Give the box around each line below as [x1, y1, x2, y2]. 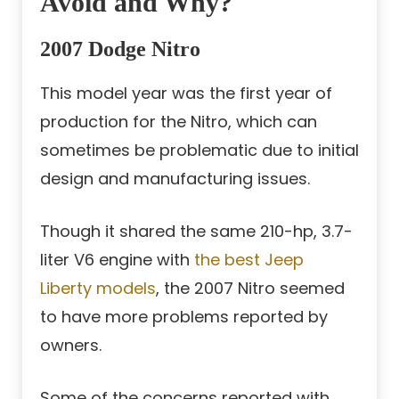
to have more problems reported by [40, 305, 328, 329]
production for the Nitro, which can [40, 110, 317, 134]
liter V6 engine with [40, 248, 194, 272]
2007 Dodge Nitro [40, 37, 200, 61]
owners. [40, 334, 102, 357]
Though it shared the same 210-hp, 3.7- [40, 220, 353, 243]
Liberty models [40, 277, 156, 300]
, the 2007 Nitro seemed [156, 277, 345, 300]
